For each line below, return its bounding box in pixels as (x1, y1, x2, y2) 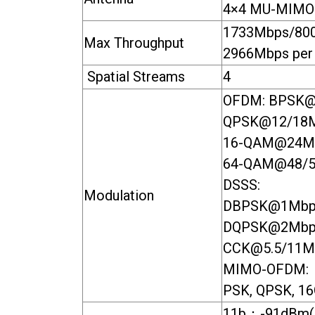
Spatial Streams (84, 67, 185, 85)
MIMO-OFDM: (223, 260, 309, 278)
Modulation (84, 186, 154, 204)
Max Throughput (84, 34, 184, 51)
